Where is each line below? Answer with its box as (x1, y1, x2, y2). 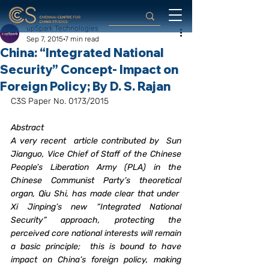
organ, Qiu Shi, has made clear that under (11, 189, 181, 199)
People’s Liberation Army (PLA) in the (11, 162, 181, 172)
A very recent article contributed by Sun (11, 136, 181, 146)
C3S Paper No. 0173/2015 (11, 96, 109, 106)
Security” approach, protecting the (11, 215, 181, 225)
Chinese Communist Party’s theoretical (11, 175, 181, 186)
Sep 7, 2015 (26, 35, 63, 43)
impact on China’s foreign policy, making (11, 255, 181, 265)
